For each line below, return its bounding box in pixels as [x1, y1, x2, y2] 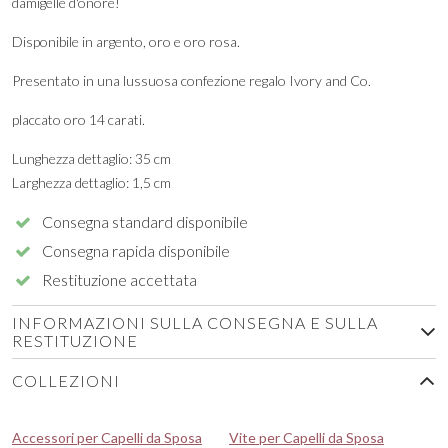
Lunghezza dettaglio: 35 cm [12, 149, 171, 167]
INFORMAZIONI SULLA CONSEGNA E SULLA [12, 312, 378, 332]
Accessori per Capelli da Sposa [12, 428, 202, 446]
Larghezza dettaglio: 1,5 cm [12, 173, 171, 191]
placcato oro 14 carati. [12, 110, 145, 128]
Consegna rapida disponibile [42, 240, 231, 260]
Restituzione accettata [42, 269, 198, 289]
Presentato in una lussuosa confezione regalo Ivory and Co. [12, 71, 371, 89]
